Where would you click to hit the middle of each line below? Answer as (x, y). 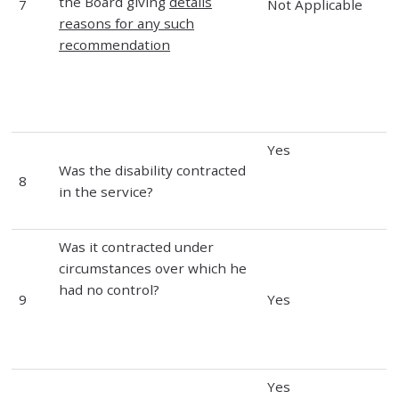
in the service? (106, 191)
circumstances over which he (153, 268)
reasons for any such (127, 23)
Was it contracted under (137, 246)
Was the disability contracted (153, 170)
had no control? (110, 289)
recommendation (115, 44)
